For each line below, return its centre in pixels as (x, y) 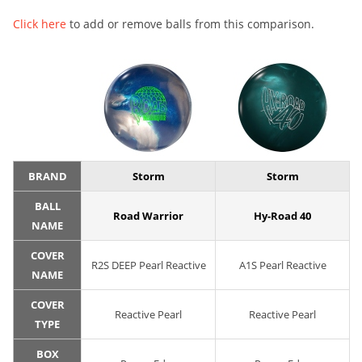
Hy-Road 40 (282, 216)
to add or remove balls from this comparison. (190, 24)
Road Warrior (148, 216)
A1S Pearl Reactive (282, 265)
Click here (40, 24)
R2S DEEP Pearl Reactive (148, 265)
